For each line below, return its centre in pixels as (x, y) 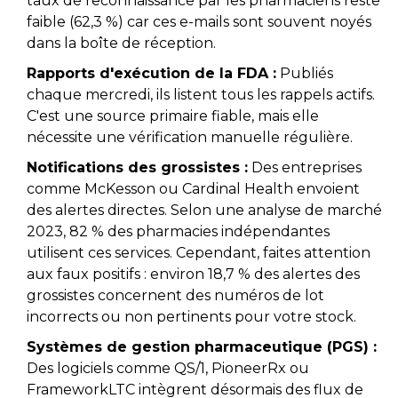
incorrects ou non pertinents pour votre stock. (191, 317)
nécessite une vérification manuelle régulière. (190, 138)
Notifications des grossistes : (137, 168)
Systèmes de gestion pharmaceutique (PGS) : (202, 347)
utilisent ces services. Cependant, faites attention (199, 253)
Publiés (305, 74)
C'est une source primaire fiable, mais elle (173, 116)
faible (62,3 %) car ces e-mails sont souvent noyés (199, 22)
